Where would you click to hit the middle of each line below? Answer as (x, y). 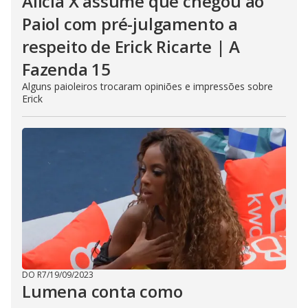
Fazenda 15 (67, 69)
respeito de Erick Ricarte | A (131, 46)
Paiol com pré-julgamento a (130, 24)
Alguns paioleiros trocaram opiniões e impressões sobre (147, 86)
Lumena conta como (102, 291)
